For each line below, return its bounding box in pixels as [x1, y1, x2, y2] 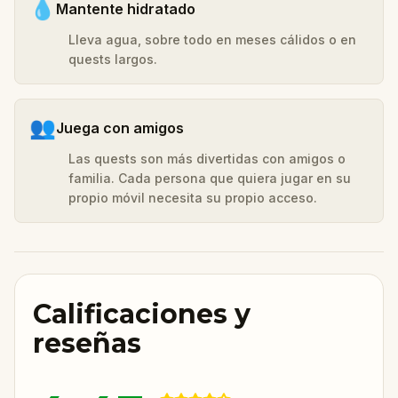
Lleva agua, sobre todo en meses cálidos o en [68, 31, 356, 47]
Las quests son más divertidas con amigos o [68, 150, 346, 166]
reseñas [33, 326, 141, 360]
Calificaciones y [33, 297, 251, 330]
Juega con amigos [56, 118, 184, 137]
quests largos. [68, 51, 157, 67]
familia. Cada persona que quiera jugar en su [68, 170, 351, 186]
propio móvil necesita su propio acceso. [68, 189, 317, 205]
